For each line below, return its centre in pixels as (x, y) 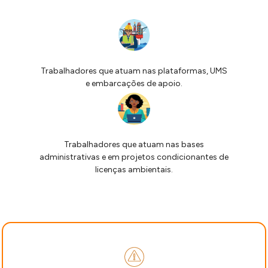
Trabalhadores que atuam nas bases (134, 144)
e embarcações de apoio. (134, 83)
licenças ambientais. (134, 170)
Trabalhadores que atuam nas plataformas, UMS (134, 71)
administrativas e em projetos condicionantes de (134, 157)
